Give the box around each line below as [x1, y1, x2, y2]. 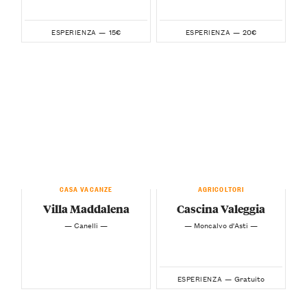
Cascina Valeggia [177, 201, 265, 217]
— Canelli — [64, 219, 108, 232]
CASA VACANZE [59, 182, 113, 194]
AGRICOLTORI [197, 182, 245, 194]
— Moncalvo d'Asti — [184, 219, 258, 232]
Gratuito [234, 272, 265, 285]
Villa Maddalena [42, 201, 130, 217]
